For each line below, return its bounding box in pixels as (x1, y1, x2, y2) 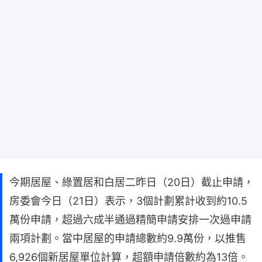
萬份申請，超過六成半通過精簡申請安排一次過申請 (9, 213, 251, 226)
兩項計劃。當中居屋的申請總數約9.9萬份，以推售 (9, 232, 246, 244)
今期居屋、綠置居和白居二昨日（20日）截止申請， (9, 175, 254, 188)
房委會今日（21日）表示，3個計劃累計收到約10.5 (9, 194, 247, 207)
